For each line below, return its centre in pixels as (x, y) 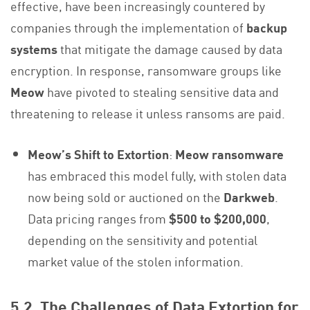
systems (34, 48)
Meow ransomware (230, 153)
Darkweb (249, 196)
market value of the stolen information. (136, 261)
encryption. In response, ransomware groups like (146, 70)
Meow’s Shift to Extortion (99, 153)
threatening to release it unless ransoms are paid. (148, 112)
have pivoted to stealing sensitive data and (162, 91)
